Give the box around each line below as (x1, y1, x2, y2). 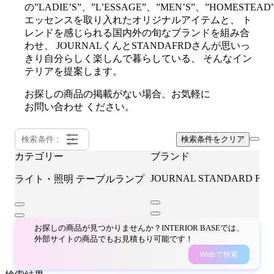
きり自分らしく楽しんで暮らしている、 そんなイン (24, 53, 252, 64)
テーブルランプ (76, 173, 144, 184)
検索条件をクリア (181, 134, 245, 144)
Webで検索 (199, 250, 239, 259)
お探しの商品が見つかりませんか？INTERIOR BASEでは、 (34, 223, 244, 232)
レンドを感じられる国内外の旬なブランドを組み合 (24, 27, 250, 38)
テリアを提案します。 (24, 65, 122, 76)
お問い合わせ (24, 101, 83, 112)
